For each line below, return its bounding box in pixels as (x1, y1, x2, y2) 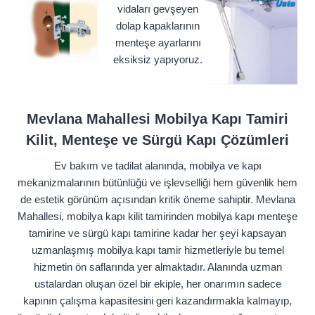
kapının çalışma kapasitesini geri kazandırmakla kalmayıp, (23, 295, 292, 307)
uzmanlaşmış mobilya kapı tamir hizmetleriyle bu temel (31, 244, 284, 257)
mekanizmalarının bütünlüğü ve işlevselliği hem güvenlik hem (18, 176, 297, 189)
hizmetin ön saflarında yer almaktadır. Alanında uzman (33, 261, 282, 274)
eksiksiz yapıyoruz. (113, 53, 202, 66)
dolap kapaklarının (116, 20, 200, 32)
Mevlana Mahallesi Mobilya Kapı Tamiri (27, 111, 288, 127)
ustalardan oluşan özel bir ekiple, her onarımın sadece (34, 278, 281, 290)
